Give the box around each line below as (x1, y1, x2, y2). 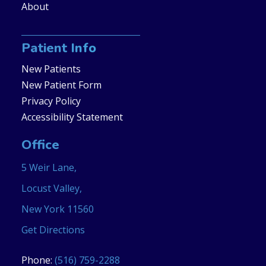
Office (21, 136, 59, 154)
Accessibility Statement (21, 110, 123, 123)
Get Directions (21, 223, 85, 236)
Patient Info (21, 39, 96, 57)
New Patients (21, 62, 81, 75)
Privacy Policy (21, 94, 81, 107)
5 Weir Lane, (21, 161, 77, 174)
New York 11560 (21, 202, 94, 216)
